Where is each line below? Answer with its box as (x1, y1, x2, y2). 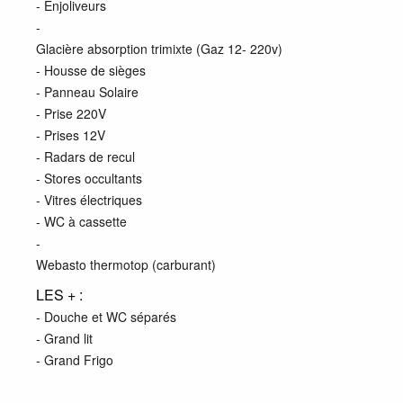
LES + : (36, 284, 83, 305)
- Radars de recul (36, 148, 135, 166)
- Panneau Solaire (36, 83, 139, 101)
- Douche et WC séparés (36, 308, 176, 326)
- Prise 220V (36, 104, 106, 122)
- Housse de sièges (36, 61, 146, 79)
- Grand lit (36, 329, 93, 347)
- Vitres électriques (36, 191, 142, 209)
